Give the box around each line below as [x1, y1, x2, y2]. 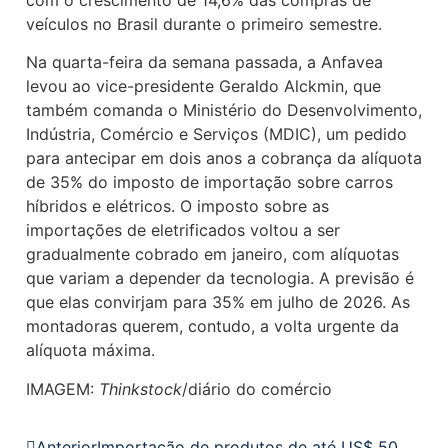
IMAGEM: [26, 378, 99, 399]
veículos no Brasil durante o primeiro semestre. [26, 14, 382, 35]
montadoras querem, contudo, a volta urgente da [26, 316, 399, 337]
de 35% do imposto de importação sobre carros [26, 172, 393, 193]
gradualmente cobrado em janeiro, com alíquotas [26, 244, 399, 265]
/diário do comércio [182, 378, 332, 399]
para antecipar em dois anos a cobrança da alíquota [26, 148, 422, 169]
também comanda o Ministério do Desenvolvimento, [26, 100, 422, 121]
